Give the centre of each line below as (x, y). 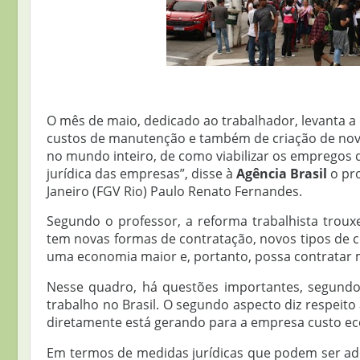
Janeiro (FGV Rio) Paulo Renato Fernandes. (174, 192)
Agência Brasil (282, 174)
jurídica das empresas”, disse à (141, 174)
